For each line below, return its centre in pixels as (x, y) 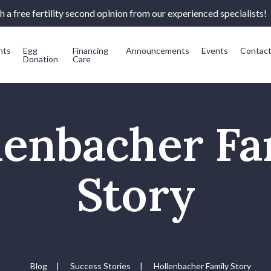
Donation (40, 59)
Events (215, 50)
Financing (91, 50)
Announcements (158, 50)
